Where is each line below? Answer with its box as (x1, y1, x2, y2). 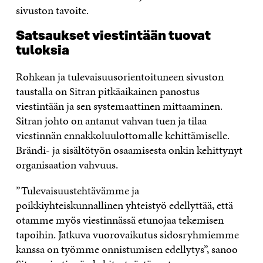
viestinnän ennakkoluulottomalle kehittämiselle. (15, 127, 230, 143)
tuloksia (15, 43, 69, 58)
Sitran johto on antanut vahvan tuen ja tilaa (15, 112, 207, 129)
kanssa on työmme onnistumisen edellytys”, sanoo (15, 241, 238, 257)
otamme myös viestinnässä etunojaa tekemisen (15, 211, 224, 228)
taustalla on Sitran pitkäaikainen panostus (15, 83, 200, 99)
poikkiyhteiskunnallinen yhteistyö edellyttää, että (15, 197, 233, 213)
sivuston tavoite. (15, 2, 89, 18)
